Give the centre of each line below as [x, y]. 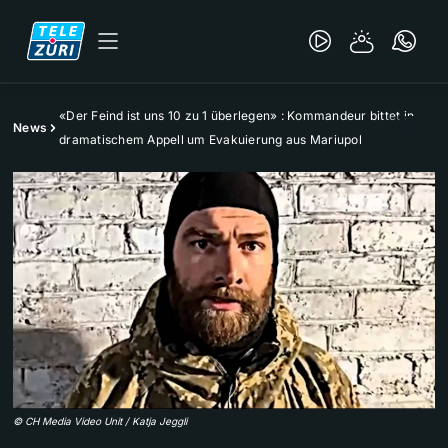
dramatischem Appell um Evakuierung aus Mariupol [210, 139]
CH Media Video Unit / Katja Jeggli [106, 421]
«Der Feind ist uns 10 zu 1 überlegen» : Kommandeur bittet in [236, 115]
